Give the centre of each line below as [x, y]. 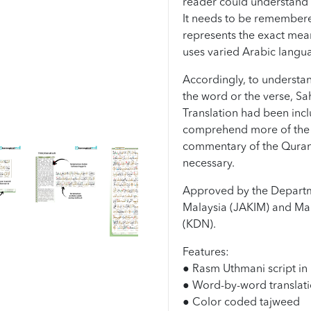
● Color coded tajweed [241, 302]
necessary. [208, 163]
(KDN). [199, 225]
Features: [205, 252]
